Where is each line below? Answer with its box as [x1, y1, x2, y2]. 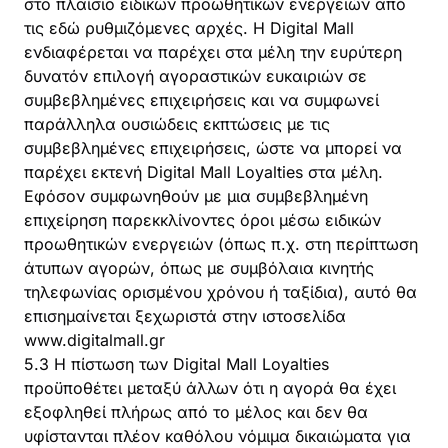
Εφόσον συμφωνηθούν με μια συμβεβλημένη [24, 186, 368, 206]
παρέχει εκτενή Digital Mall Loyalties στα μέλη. [24, 162, 383, 182]
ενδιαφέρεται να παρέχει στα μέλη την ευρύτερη [24, 42, 402, 62]
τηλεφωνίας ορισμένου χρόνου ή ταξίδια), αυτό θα [24, 282, 417, 302]
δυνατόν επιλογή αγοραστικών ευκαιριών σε [24, 66, 367, 86]
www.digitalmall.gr [24, 330, 165, 350]
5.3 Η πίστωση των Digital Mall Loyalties [24, 354, 329, 374]
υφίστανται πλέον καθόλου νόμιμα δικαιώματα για [24, 426, 411, 446]
